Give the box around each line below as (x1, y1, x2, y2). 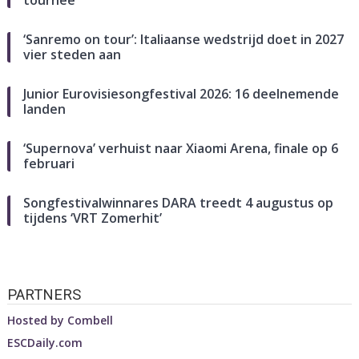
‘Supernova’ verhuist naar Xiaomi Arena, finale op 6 (22, 139, 338, 157)
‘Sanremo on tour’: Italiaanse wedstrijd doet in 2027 (22, 30, 344, 48)
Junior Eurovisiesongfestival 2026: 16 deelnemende (22, 84, 339, 103)
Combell (67, 313, 113, 329)
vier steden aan (22, 45, 121, 63)
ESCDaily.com (6, 335, 83, 351)
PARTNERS (6, 285, 81, 304)
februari (22, 154, 75, 172)
